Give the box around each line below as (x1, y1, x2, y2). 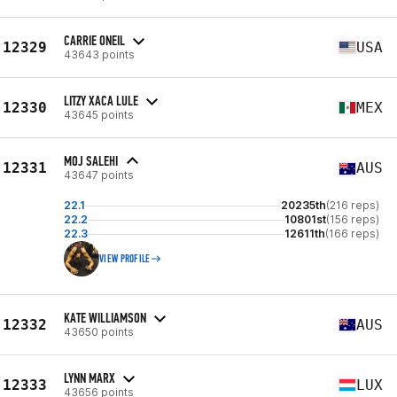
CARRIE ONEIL (64, 31, 125, 49)
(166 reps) (325, 227, 379, 240)
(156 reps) (326, 213, 379, 226)
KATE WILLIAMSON (64, 308, 146, 326)
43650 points (64, 324, 134, 339)
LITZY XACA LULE (64, 91, 138, 109)
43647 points (64, 168, 134, 182)
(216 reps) (326, 198, 379, 212)
